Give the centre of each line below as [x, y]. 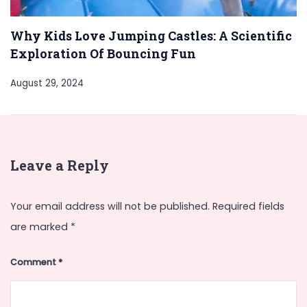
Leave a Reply [60, 166]
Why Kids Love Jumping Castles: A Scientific [151, 36]
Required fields [248, 206]
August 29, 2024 [47, 84]
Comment [34, 262]
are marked [40, 226]
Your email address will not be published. [110, 206]
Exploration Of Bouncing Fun [103, 54]
